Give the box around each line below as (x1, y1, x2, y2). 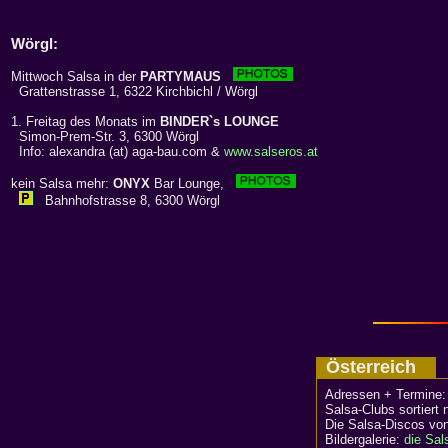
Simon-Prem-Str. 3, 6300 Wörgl (11, 129, 199, 145)
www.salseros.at (224, 144, 318, 160)
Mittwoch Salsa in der (11, 69, 140, 85)
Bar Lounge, (150, 176, 236, 192)
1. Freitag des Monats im (11, 114, 160, 130)
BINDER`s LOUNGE (160, 114, 279, 130)
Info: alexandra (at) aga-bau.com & (11, 144, 224, 160)
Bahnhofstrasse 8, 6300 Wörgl (33, 193, 220, 209)
